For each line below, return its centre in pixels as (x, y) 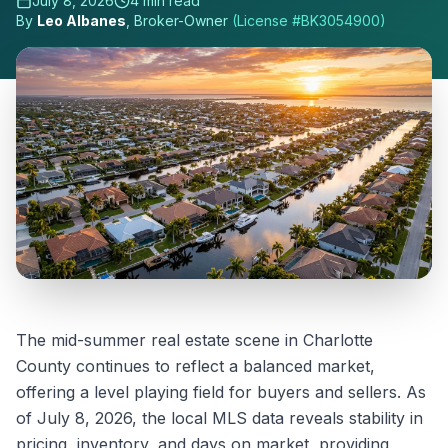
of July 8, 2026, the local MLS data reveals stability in (219, 418)
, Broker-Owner (177, 20)
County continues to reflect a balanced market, (195, 366)
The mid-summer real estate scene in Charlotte (194, 340)
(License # (266, 20)
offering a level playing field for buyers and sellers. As (221, 392)
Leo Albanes (81, 20)
